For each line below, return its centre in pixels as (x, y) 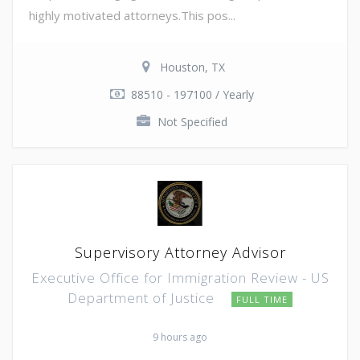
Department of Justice (143, 297)
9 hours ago (180, 337)
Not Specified (192, 121)
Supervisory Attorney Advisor (180, 252)
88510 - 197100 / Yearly (192, 94)
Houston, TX (192, 67)
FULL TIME (262, 299)
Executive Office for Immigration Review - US (180, 277)
